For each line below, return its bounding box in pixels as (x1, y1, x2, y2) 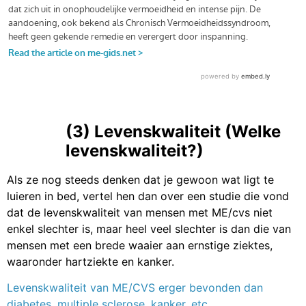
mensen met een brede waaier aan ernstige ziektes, (7, 238, 273, 252)
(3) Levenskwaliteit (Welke (65, 121, 281, 141)
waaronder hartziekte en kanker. (7, 254, 174, 268)
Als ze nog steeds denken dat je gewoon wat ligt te (7, 172, 274, 186)
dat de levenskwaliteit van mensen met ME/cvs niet (7, 205, 273, 219)
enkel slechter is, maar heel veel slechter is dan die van (7, 221, 291, 236)
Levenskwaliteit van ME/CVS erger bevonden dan (7, 281, 263, 295)
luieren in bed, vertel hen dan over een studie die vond (7, 189, 289, 203)
